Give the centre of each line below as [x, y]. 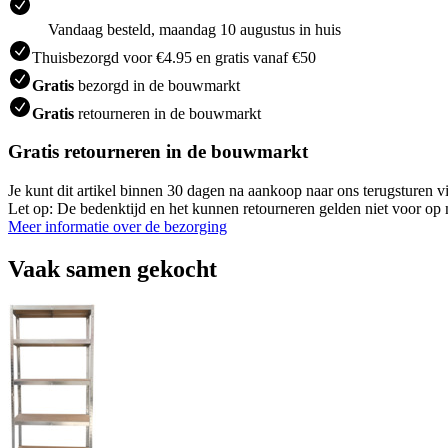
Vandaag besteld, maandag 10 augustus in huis [194, 29]
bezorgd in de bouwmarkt [157, 85]
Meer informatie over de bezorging [117, 226]
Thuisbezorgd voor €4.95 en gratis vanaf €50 [174, 57]
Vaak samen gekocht [112, 268]
